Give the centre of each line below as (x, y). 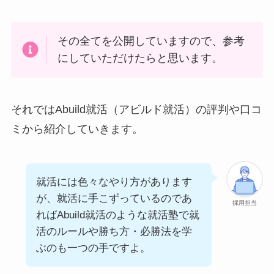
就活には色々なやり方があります (114, 182)
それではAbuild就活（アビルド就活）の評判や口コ (136, 110)
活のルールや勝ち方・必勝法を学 (114, 232)
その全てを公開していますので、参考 (151, 41)
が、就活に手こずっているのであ (114, 199)
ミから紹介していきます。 (77, 129)
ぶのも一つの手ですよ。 (93, 248)
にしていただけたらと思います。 (140, 58)
